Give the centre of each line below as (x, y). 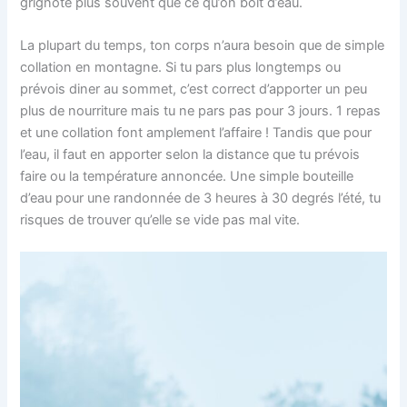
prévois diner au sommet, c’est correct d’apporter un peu (194, 89)
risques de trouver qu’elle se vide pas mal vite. (160, 219)
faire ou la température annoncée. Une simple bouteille (187, 176)
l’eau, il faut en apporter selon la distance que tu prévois (190, 154)
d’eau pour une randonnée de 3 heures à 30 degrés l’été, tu (201, 198)
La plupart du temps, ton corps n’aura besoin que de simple (203, 45)
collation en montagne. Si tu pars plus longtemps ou (181, 67)
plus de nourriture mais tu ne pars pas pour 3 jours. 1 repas (201, 110)
